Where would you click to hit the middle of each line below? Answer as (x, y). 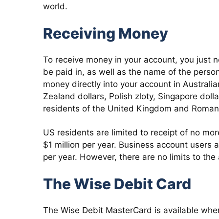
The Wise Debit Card (117, 184)
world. (55, 6)
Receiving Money (106, 33)
